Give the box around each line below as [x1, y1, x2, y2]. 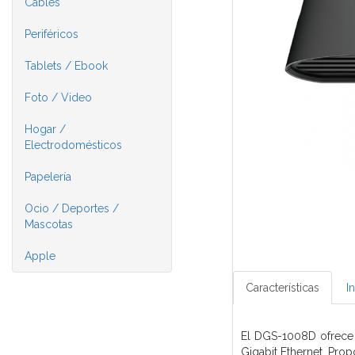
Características [245, 281, 319, 295]
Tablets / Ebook [25, 59, 108, 72]
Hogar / [25, 123, 66, 136]
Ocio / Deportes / [25, 202, 119, 215]
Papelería [25, 170, 71, 183]
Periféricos [25, 28, 78, 40]
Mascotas [25, 218, 73, 231]
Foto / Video [25, 91, 92, 104]
